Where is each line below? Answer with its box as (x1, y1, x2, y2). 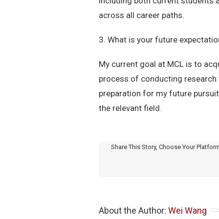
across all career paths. (99, 10, 184, 20)
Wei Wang (168, 205, 207, 216)
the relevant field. (99, 103, 162, 113)
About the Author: (99, 205, 168, 216)
